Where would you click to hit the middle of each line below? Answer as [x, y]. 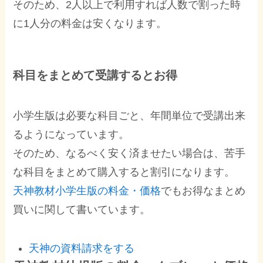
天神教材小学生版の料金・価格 [87, 191]
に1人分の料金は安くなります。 [90, 23]
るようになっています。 [71, 135]
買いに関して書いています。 [82, 210]
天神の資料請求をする [82, 248]
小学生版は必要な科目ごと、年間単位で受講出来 [129, 116]
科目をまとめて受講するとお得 [95, 75]
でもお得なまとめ [203, 191]
